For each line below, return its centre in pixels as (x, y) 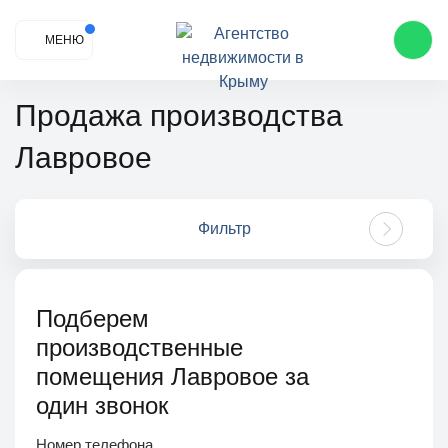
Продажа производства (26, 115)
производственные (139, 347)
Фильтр (224, 228)
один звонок (102, 405)
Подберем (92, 318)
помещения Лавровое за (172, 376)
